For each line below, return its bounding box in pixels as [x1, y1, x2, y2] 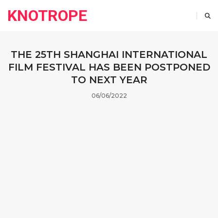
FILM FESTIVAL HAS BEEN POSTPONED [8, 61, 210, 73]
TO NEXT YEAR [71, 74, 147, 86]
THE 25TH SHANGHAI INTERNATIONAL [11, 49, 207, 60]
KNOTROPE [7, 6, 87, 25]
